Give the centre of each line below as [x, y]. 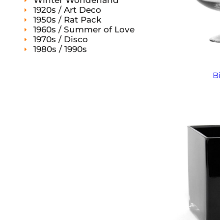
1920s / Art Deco [67, 10]
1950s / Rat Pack [67, 20]
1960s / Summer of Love [84, 29]
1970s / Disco [61, 39]
